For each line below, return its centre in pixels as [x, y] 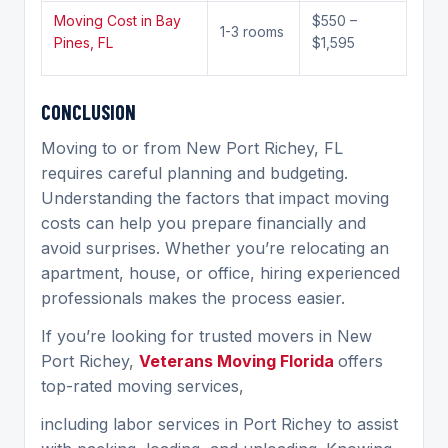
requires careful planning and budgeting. [194, 172]
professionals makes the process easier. [193, 297]
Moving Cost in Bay [117, 20]
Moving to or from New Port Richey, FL [192, 147]
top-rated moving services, [142, 385]
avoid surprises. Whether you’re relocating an [215, 247]
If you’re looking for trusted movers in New [206, 335]
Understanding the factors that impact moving [215, 197]
